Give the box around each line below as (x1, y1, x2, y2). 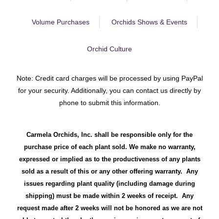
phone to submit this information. (59, 99, 160, 107)
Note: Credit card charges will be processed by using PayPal (16, 74, 203, 83)
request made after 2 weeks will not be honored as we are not (17, 204, 202, 212)
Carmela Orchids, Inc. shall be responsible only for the (26, 131, 193, 139)
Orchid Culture (87, 45, 132, 53)
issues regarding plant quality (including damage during (24, 180, 195, 188)
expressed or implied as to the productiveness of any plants (19, 155, 200, 163)
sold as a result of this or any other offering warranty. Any (21, 168, 198, 175)
